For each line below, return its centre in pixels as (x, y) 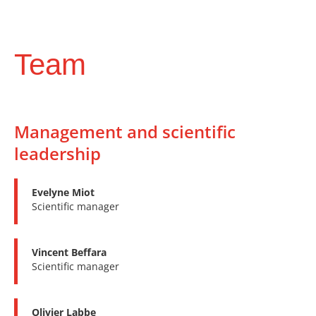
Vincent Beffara (69, 252)
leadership (57, 153)
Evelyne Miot (63, 192)
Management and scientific (125, 131)
